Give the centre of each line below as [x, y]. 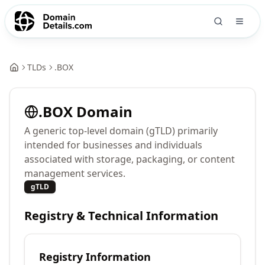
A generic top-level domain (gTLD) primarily [121, 131]
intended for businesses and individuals [113, 145]
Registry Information [95, 257]
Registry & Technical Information [121, 216]
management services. [75, 173]
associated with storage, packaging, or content [130, 159]
